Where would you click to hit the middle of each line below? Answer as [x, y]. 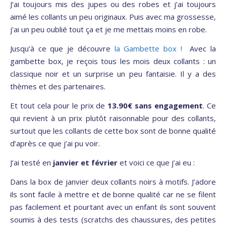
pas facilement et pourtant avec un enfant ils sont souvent [113, 207]
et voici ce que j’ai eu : [156, 163]
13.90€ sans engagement [155, 106]
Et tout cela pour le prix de [59, 106]
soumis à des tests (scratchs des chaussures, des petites [113, 220]
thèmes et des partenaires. [58, 87]
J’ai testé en [32, 163]
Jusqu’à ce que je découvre [62, 49]
